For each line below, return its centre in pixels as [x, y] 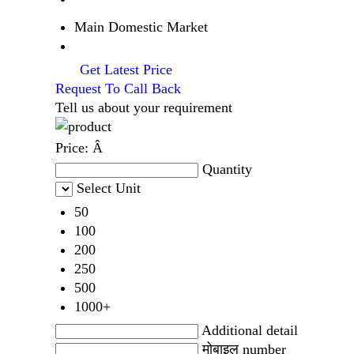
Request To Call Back [118, 88]
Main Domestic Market [141, 26]
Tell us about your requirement [144, 107]
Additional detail [250, 330]
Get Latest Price [124, 69]
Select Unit [109, 188]
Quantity [227, 169]
